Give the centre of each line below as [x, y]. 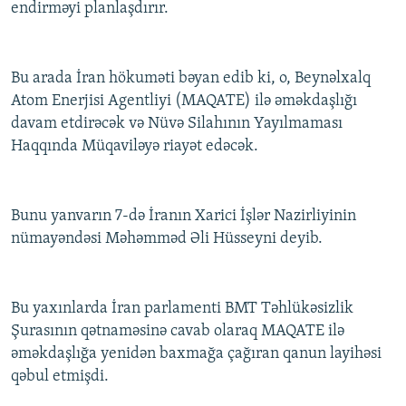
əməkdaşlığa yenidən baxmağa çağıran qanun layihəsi [196, 354]
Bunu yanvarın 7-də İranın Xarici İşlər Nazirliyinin [184, 217]
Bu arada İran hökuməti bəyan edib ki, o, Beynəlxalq [191, 79]
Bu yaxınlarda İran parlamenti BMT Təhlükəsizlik [182, 309]
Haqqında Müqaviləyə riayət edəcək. [135, 147]
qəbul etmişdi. [60, 377]
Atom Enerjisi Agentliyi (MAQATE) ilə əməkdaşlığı [184, 101]
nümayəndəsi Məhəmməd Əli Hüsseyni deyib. [167, 239]
